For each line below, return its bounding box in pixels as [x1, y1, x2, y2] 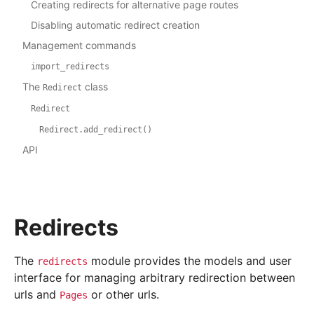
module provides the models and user [88, 254, 292, 268]
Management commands [22, 39, 136, 52]
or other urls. [88, 287, 159, 302]
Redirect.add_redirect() [39, 125, 152, 135]
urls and [14, 287, 60, 302]
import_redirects [31, 62, 109, 72]
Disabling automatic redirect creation [31, 19, 200, 32]
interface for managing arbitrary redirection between [14, 271, 295, 285]
